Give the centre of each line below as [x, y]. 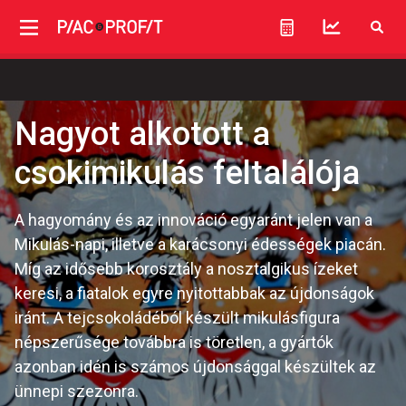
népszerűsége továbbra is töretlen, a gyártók [174, 342]
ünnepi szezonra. [77, 391]
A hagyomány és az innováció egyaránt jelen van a [193, 220]
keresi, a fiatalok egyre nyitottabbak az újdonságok [194, 293]
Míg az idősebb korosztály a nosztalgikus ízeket [186, 269]
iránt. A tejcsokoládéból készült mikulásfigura [177, 318]
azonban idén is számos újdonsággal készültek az [195, 367]
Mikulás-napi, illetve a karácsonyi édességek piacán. [200, 244]
